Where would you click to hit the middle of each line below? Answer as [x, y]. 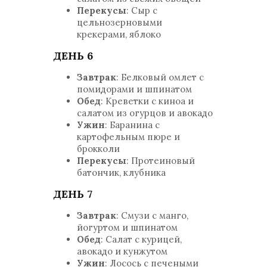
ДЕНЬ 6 [73, 56]
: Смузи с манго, [152, 215]
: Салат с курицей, [141, 239]
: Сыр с [142, 10]
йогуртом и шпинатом [127, 227]
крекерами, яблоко [119, 34]
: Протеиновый [161, 161]
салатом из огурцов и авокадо [145, 113]
